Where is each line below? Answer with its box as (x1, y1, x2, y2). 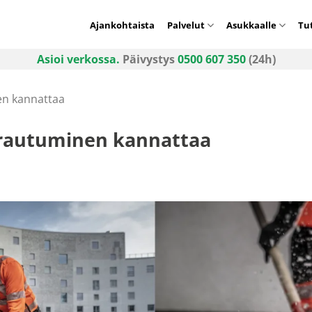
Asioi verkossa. (36, 51, 120, 67)
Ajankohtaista (89, 18, 155, 31)
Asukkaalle (226, 18, 277, 31)
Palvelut (166, 18, 205, 31)
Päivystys (119, 51, 178, 67)
